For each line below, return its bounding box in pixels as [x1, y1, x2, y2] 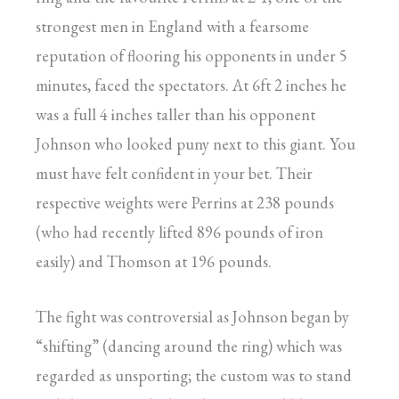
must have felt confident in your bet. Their [36, 162, 313, 183]
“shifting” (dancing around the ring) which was [36, 335, 342, 356]
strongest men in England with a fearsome [36, 15, 309, 37]
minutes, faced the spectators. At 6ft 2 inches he [36, 74, 346, 95]
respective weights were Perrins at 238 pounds [36, 191, 334, 213]
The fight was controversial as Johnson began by [36, 305, 349, 327]
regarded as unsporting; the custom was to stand [36, 364, 352, 386]
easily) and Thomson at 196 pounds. [36, 250, 272, 272]
